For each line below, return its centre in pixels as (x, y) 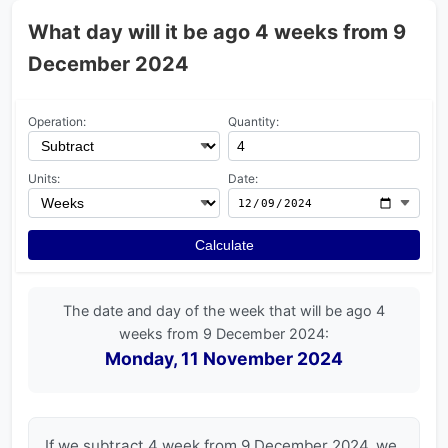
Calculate (224, 245)
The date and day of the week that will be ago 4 (224, 310)
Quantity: (253, 121)
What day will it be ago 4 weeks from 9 (217, 32)
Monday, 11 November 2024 (224, 358)
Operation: (57, 121)
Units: (44, 178)
